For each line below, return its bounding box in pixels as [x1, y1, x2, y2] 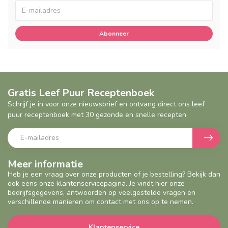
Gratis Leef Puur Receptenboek [8, 85, 154, 100]
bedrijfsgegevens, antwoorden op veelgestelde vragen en [8, 187, 195, 197]
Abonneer [99, 29, 129, 38]
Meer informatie [8, 157, 83, 171]
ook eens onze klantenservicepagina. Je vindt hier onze [8, 178, 185, 188]
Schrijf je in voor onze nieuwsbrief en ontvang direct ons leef [8, 99, 205, 109]
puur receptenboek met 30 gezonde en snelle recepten [8, 109, 186, 120]
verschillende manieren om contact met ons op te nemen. [8, 196, 193, 207]
